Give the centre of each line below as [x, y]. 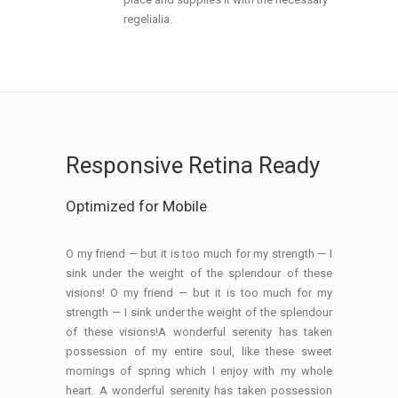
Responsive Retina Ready [193, 165]
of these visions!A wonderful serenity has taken [199, 331]
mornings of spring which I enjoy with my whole [199, 370]
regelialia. [148, 19]
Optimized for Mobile [136, 206]
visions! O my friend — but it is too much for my [199, 292]
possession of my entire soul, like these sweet [199, 351]
